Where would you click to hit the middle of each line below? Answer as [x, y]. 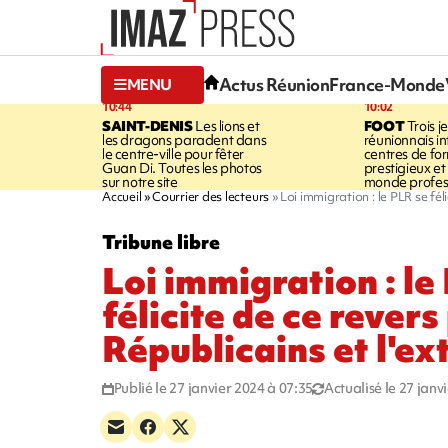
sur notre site [140, 181]
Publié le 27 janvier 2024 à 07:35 [213, 387]
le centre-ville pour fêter [173, 153]
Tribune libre [161, 241]
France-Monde [387, 85]
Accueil [122, 196]
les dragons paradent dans [184, 139]
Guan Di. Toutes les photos [182, 167]
